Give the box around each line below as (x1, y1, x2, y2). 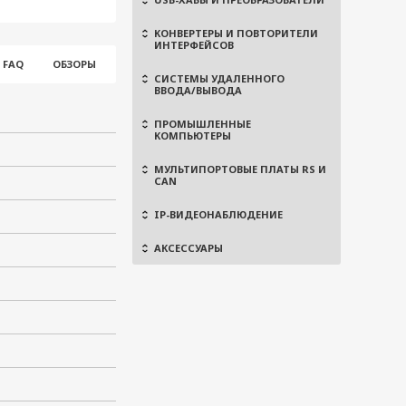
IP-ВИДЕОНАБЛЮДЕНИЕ (154, 208, 283, 221)
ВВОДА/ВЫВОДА (154, 83, 242, 97)
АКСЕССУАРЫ (154, 241, 223, 255)
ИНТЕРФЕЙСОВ (154, 38, 234, 52)
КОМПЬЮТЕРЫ (154, 129, 231, 142)
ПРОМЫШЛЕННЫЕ (154, 117, 251, 130)
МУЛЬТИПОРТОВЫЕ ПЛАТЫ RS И (154, 162, 326, 176)
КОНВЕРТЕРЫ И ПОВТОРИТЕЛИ (154, 26, 318, 40)
